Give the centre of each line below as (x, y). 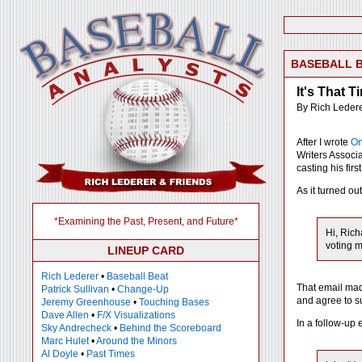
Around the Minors (137, 341)
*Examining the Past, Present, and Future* (146, 221)
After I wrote (324, 142)
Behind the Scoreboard (170, 328)
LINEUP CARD (146, 250)
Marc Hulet (65, 341)
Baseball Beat (137, 276)
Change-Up (143, 289)
